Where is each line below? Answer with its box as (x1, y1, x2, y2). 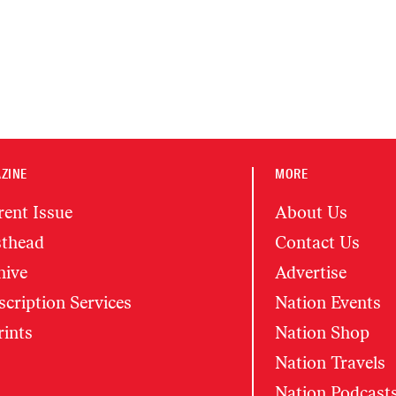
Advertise (275, 263, 347, 283)
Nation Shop (275, 323, 370, 343)
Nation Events (275, 293, 382, 313)
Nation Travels (275, 353, 386, 373)
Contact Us (275, 232, 361, 253)
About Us (275, 202, 348, 223)
